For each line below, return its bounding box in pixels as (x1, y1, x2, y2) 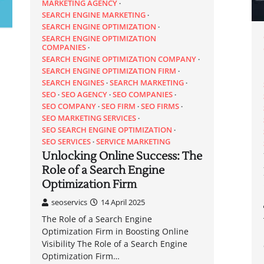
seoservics (51, 196, 87, 207)
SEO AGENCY (61, 88, 107, 100)
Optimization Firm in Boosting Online (41, 225, 189, 237)
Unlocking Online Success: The (41, 148, 202, 163)
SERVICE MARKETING (95, 136, 170, 147)
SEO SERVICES (41, 136, 91, 147)
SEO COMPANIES (112, 88, 173, 100)
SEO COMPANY (41, 100, 96, 111)
